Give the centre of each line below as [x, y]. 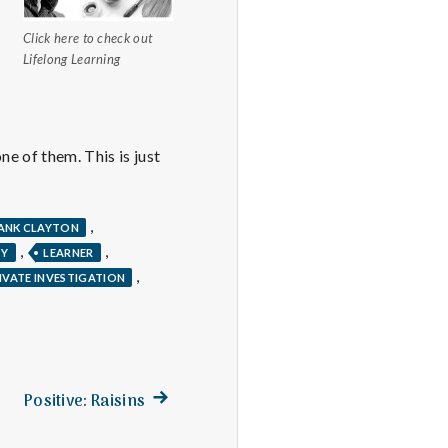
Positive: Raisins [84, 401]
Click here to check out [88, 37]
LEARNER [68, 252]
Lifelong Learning [72, 58]
